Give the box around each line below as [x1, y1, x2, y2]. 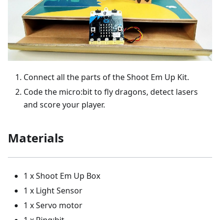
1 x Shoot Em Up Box [24, 170, 100, 182]
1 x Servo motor [24, 200, 82, 211]
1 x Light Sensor [24, 185, 82, 196]
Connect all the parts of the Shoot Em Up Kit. [24, 72, 189, 83]
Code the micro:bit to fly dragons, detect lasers [24, 86, 198, 98]
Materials [8, 130, 64, 146]
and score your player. [24, 99, 105, 110]
